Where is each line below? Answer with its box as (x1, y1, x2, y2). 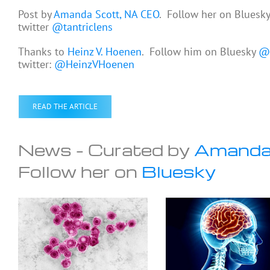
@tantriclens (52, 20, 113, 34)
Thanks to (18, 45, 67, 58)
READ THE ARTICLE (33, 101, 98, 111)
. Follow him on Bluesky (142, 45, 259, 58)
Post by (18, 7, 54, 21)
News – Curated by (18, 139, 194, 160)
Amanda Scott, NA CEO (54, 7, 159, 21)
